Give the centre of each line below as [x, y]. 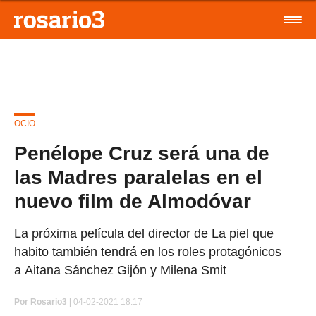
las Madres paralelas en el [138, 177]
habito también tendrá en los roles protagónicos [148, 252]
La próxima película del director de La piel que [144, 233]
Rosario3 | [51, 302]
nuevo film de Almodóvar [133, 201]
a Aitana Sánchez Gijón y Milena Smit [120, 270]
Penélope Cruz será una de [142, 153]
